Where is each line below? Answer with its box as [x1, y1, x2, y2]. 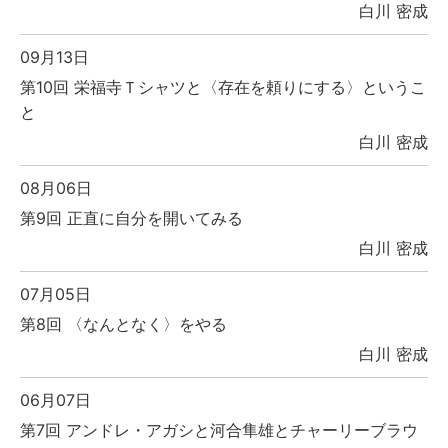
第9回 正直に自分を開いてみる [20, 208, 243, 229]
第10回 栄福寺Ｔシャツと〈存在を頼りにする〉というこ [20, 77, 426, 98]
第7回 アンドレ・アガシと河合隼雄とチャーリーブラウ [20, 420, 418, 441]
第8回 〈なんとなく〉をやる [20, 314, 227, 335]
